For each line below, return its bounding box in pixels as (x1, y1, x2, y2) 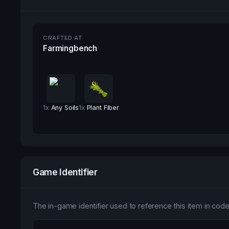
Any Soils (51, 103, 79, 111)
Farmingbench (43, 43, 98, 53)
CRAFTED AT (43, 34, 82, 41)
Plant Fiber (86, 103, 119, 111)
